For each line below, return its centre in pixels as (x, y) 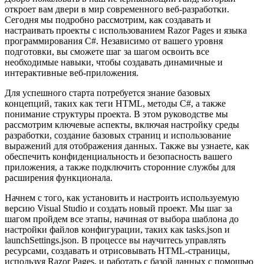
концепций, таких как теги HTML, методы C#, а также (115, 103)
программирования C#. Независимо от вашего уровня (114, 41)
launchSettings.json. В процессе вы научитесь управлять (115, 240)
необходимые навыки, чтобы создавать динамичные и (114, 62)
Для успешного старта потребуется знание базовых (108, 93)
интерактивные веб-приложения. (72, 72)
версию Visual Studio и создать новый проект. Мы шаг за (118, 208)
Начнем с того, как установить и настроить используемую (122, 197)
